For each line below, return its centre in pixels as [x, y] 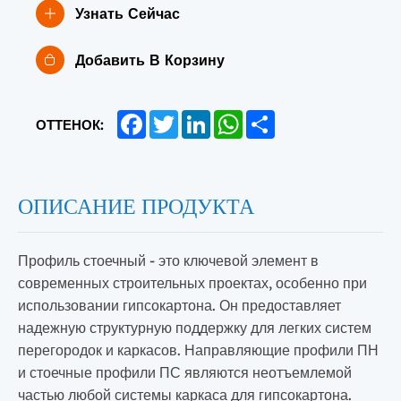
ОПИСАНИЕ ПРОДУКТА [136, 202]
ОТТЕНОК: [70, 124]
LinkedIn [237, 116]
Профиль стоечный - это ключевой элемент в [168, 260]
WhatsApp [274, 116]
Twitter [199, 116]
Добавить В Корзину [150, 60]
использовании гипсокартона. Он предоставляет [179, 304]
